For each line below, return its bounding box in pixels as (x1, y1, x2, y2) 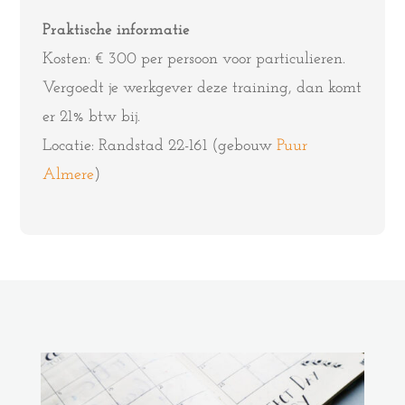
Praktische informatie (42, 22, 191, 39)
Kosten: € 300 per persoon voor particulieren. (42, 51, 346, 68)
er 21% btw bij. (42, 108, 141, 126)
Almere (42, 166, 95, 184)
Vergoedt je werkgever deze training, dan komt (42, 80, 363, 97)
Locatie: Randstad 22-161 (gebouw (42, 137, 278, 155)
